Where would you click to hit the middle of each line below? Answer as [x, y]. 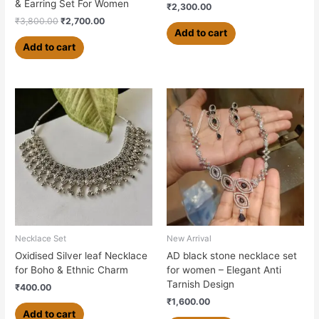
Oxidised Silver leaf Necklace [82, 255]
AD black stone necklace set [232, 255]
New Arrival [189, 239]
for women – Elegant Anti [224, 270]
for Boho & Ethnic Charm [72, 270]
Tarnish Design [200, 284]
